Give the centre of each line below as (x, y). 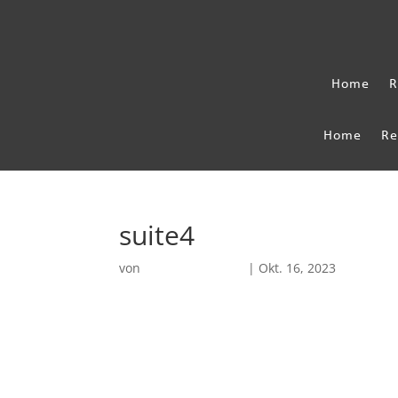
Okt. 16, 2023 (298, 268)
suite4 (157, 235)
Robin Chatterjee (195, 268)
